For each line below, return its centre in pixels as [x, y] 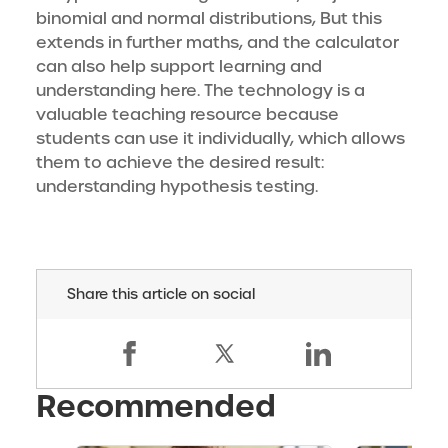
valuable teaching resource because [187, 115]
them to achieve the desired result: [180, 163]
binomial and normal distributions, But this [209, 19]
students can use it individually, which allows [220, 139]
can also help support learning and [179, 67]
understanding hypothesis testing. [177, 187]
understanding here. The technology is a [200, 91]
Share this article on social [161, 294]
